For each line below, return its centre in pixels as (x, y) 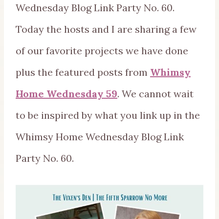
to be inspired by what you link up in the (108, 115)
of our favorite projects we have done (102, 51)
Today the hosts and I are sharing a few (106, 29)
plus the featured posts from (83, 72)
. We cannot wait (155, 94)
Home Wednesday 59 (66, 94)
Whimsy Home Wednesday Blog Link (100, 137)
